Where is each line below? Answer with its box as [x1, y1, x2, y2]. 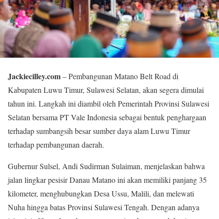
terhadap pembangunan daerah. [8, 139, 104, 150]
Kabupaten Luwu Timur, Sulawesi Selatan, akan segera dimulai [8, 85, 204, 95]
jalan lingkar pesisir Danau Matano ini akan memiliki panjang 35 [8, 175, 207, 185]
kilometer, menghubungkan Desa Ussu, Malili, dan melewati [8, 188, 194, 199]
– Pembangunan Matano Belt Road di [61, 71, 178, 82]
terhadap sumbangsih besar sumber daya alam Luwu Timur [8, 126, 190, 136]
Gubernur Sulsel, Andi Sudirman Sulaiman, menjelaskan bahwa [8, 161, 205, 172]
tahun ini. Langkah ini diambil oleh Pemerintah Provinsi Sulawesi [8, 98, 209, 109]
